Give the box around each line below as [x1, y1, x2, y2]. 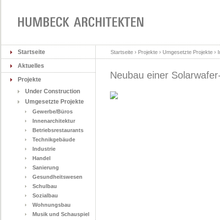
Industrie [32, 146, 55, 152]
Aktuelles [18, 62, 44, 69]
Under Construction [25, 88, 80, 95]
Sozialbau [32, 192, 58, 198]
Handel [32, 155, 51, 161]
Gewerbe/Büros [32, 109, 73, 114]
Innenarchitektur [32, 118, 75, 124]
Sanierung [32, 165, 59, 170]
